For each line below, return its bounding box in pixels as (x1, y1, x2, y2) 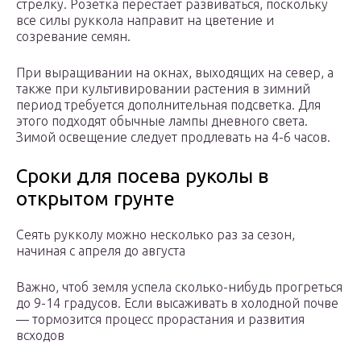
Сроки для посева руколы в (16, 165, 268, 188)
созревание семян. (16, 29, 131, 44)
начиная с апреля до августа (16, 243, 185, 259)
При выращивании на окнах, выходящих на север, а (16, 65, 334, 81)
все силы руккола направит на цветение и (16, 13, 274, 28)
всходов (16, 328, 64, 343)
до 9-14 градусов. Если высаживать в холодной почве (16, 296, 338, 311)
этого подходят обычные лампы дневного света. (16, 114, 308, 129)
